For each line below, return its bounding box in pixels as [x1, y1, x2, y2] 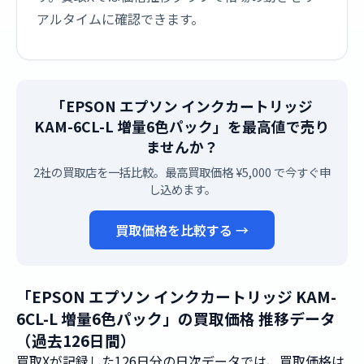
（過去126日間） [16, 329, 136, 351]
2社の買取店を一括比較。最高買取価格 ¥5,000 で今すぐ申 [33, 163, 331, 180]
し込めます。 [148, 180, 216, 197]
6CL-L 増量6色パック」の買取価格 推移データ [16, 307, 336, 329]
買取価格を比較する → [115, 220, 249, 240]
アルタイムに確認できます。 [37, 9, 204, 28]
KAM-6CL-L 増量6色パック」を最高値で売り [34, 116, 330, 136]
